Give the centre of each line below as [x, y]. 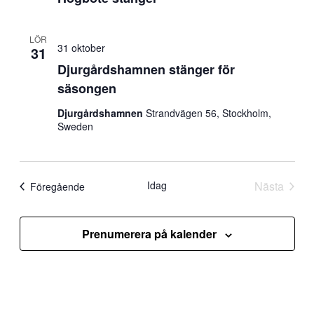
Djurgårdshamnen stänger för [146, 69]
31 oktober [81, 48]
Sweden [75, 126]
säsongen [87, 88]
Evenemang [110, 185]
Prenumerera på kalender [149, 234]
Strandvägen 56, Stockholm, [208, 113]
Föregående [57, 186]
